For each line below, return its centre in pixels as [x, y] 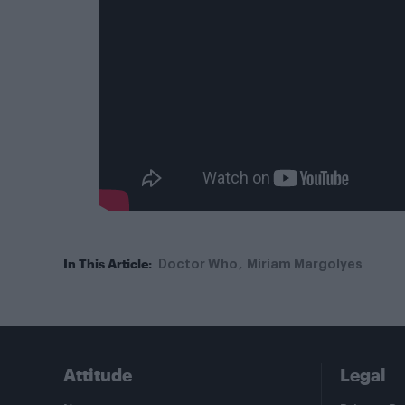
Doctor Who [198, 264]
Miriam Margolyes [305, 264]
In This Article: [108, 263]
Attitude [98, 374]
